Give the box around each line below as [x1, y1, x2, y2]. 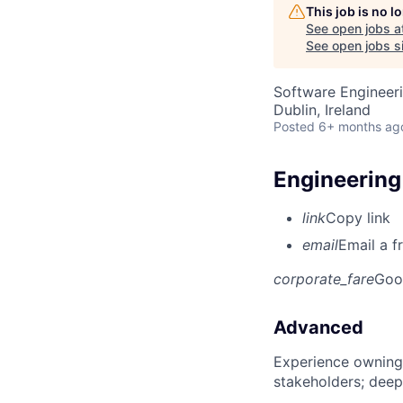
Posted [273, 118, 315, 134]
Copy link [326, 208, 390, 227]
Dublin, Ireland [273, 100, 371, 119]
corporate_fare [273, 269, 374, 288]
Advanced [273, 316, 363, 338]
